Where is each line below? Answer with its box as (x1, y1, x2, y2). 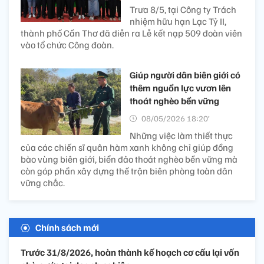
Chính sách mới (35, 221, 99, 233)
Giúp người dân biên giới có (130, 68, 240, 81)
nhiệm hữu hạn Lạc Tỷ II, (130, 15, 226, 27)
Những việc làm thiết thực (130, 129, 233, 141)
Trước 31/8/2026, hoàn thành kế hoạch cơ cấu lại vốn (21, 246, 239, 258)
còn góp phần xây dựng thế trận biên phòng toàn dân (21, 164, 233, 177)
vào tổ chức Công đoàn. (21, 38, 114, 51)
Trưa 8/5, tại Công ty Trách (130, 3, 236, 15)
